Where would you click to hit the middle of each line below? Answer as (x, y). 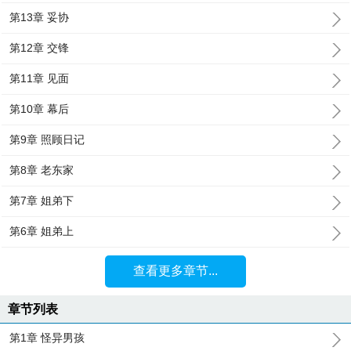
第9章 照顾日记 (47, 139)
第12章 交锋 (40, 48)
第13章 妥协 (40, 17)
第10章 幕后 (40, 109)
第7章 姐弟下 (42, 201)
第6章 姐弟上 (42, 231)
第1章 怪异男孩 (47, 338)
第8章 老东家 (42, 170)
